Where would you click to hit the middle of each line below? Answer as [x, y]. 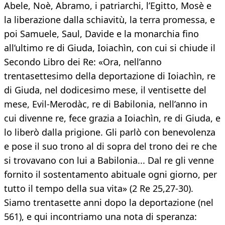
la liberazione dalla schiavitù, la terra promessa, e [109, 20]
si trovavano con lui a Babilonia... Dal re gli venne [109, 160]
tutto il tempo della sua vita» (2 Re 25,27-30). [99, 189]
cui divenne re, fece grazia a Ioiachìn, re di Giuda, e [112, 118]
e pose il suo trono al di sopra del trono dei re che [110, 146]
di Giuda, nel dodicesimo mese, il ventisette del [105, 90]
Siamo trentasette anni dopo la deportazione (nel [109, 203]
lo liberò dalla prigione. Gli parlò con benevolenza [110, 132]
